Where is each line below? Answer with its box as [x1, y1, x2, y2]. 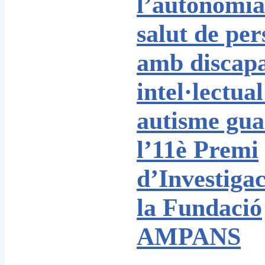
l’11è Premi [137, 135, 258, 164]
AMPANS [137, 222, 241, 251]
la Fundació [137, 193, 262, 222]
